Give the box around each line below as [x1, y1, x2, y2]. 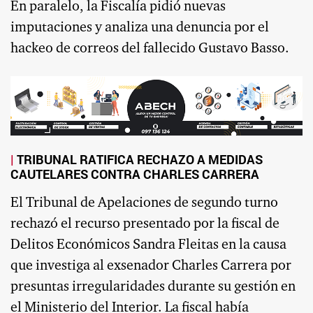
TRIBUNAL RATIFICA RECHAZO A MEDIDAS [17, 152, 263, 168]
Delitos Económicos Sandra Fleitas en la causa [10, 238, 286, 253]
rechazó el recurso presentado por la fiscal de [10, 217, 279, 232]
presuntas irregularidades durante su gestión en [10, 280, 296, 295]
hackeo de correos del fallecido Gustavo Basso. [10, 41, 289, 56]
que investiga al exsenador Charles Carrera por [10, 259, 291, 274]
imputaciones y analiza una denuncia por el [10, 20, 269, 35]
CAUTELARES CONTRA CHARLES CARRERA [10, 166, 259, 183]
